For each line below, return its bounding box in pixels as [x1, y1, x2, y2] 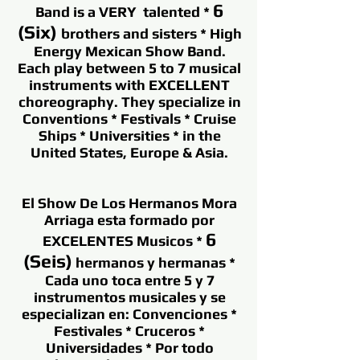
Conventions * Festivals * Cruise [22, 110, 236, 127]
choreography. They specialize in [18, 93, 241, 110]
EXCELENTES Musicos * [43, 232, 206, 249]
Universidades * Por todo [45, 339, 214, 356]
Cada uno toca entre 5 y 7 [44, 272, 215, 288]
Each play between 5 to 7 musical [18, 59, 241, 76]
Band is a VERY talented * [35, 3, 213, 20]
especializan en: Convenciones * [22, 305, 237, 322]
